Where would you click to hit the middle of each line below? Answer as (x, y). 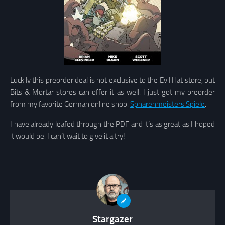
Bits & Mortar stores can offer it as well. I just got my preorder (113, 92)
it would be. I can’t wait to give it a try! (68, 136)
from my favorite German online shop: (70, 104)
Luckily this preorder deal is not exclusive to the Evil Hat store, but (113, 80)
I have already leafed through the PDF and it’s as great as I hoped (113, 124)
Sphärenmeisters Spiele (167, 104)
